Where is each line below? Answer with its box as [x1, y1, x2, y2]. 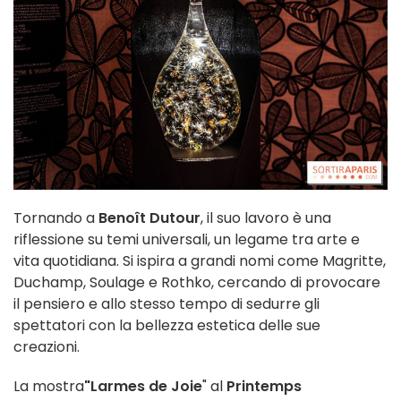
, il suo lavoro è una [200, 208, 331, 229]
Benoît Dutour [98, 208, 200, 229]
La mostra [13, 376, 84, 397]
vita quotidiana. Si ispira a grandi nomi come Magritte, [13, 251, 386, 272]
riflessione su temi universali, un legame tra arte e [13, 229, 360, 251]
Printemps [226, 376, 302, 397]
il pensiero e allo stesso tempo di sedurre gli [13, 294, 320, 315]
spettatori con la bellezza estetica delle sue [13, 315, 320, 337]
